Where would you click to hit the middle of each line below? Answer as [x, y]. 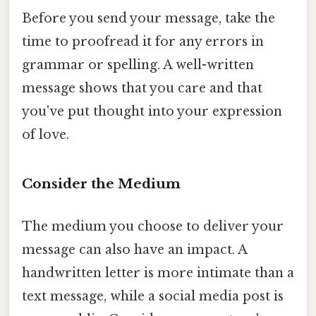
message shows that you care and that [142, 88]
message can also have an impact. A [134, 249]
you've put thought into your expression [152, 111]
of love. [45, 134]
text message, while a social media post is [153, 296]
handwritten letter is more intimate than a [158, 273]
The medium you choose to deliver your [153, 226]
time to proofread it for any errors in [143, 41]
